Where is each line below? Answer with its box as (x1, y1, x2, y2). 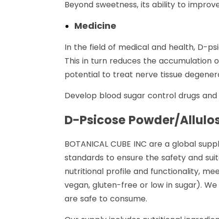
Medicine (74, 20, 116, 32)
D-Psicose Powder (65, 112, 175, 129)
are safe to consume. (65, 193, 147, 205)
